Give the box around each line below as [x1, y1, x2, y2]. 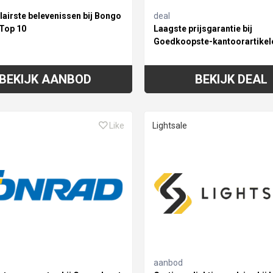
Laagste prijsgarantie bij [153, 23, 252, 34]
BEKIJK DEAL [195, 71, 268, 87]
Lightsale [152, 120, 187, 130]
